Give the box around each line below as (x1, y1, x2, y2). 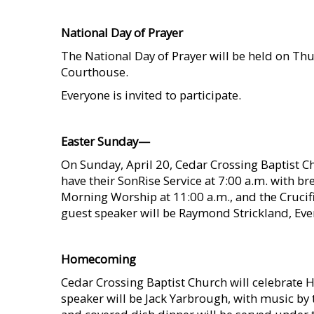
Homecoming (61, 251, 136, 267)
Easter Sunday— (61, 133, 150, 149)
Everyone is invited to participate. (61, 87, 241, 103)
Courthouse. (61, 64, 128, 80)
